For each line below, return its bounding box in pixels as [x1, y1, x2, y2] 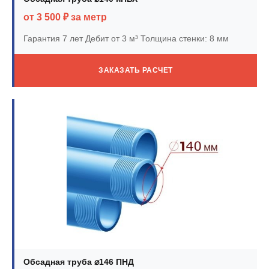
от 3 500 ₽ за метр [23, 11, 107, 22]
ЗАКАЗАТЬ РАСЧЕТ [98, 66, 173, 74]
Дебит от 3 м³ [83, 33, 138, 43]
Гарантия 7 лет [23, 33, 83, 43]
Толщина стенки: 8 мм [138, 33, 229, 43]
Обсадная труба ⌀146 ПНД [23, 256, 134, 267]
